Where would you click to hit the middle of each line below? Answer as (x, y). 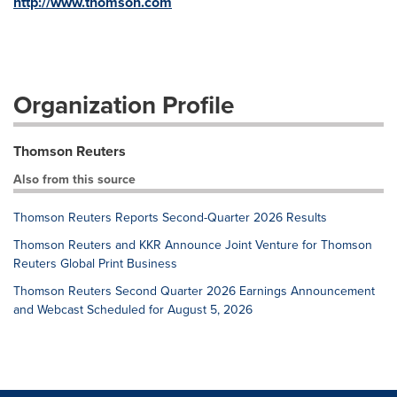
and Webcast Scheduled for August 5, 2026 (133, 309)
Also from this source (74, 179)
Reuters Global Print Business (95, 263)
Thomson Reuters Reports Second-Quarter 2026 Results (170, 217)
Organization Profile (124, 105)
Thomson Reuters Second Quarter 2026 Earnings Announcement (194, 291)
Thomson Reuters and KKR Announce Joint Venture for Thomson (193, 245)
